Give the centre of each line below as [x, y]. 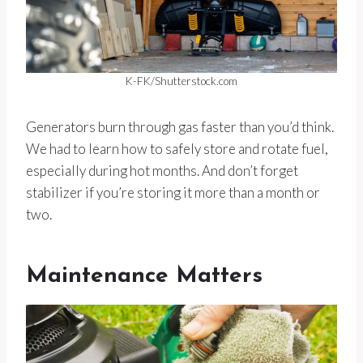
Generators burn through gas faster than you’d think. [180, 127]
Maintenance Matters [144, 277]
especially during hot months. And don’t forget [162, 171]
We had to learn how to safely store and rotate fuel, [177, 149]
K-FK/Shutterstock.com [181, 81]
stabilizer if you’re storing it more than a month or [173, 193]
